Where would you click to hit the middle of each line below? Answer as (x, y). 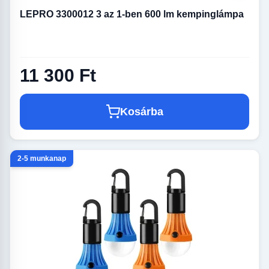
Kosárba (142, 112)
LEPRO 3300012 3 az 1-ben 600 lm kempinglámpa (132, 14)
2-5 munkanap (42, 159)
